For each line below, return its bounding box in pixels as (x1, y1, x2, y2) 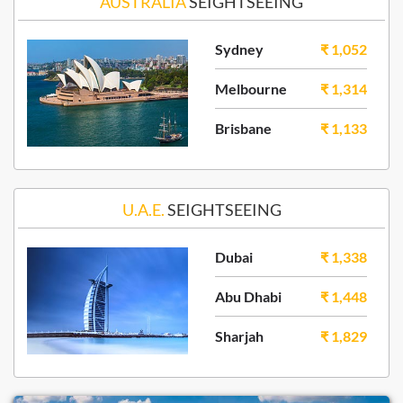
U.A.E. (121, 200, 167, 219)
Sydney (215, 40, 264, 58)
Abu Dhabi (215, 288, 282, 305)
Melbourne (215, 80, 287, 97)
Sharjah (215, 327, 264, 345)
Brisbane (215, 120, 272, 137)
